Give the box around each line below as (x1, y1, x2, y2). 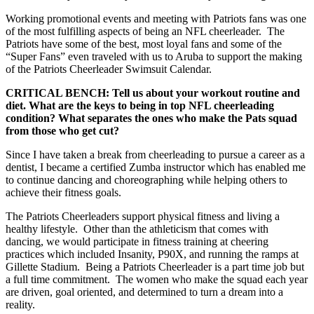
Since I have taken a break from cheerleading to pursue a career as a (6, 148, 305, 161)
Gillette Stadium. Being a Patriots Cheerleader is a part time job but (6, 260, 304, 273)
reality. (6, 298, 35, 310)
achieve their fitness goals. (6, 186, 121, 198)
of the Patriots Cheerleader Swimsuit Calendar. (6, 62, 212, 75)
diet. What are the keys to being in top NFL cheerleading (6, 99, 274, 111)
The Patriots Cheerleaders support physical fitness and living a (6, 210, 280, 222)
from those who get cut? (6, 124, 119, 137)
